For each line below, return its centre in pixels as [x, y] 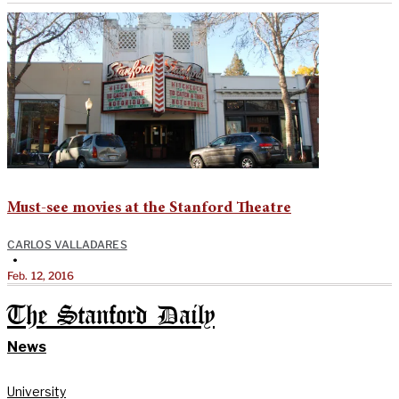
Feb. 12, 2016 [41, 275]
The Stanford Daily [111, 316]
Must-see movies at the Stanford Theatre [149, 208]
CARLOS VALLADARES [67, 244]
